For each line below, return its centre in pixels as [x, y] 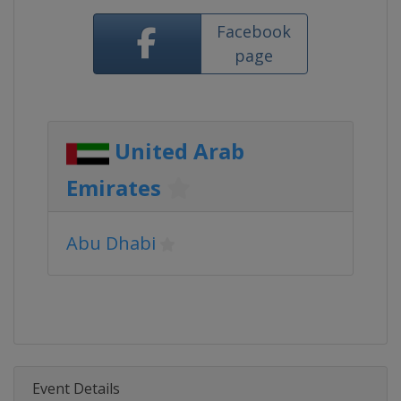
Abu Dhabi [111, 243]
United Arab [179, 151]
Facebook [254, 31]
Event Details [76, 388]
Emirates [114, 188]
